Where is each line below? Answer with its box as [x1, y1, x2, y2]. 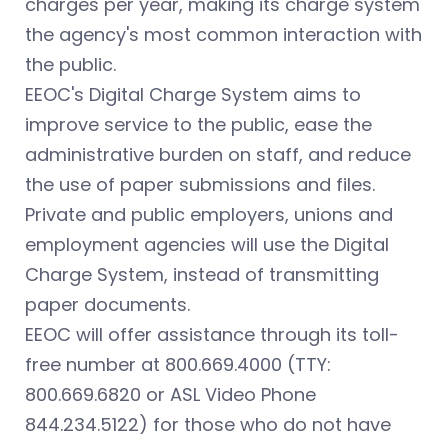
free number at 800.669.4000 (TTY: [25, 352, 331, 378]
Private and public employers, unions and [25, 202, 393, 228]
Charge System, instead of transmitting [25, 262, 379, 288]
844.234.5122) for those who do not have [25, 412, 391, 438]
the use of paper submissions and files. [25, 172, 375, 198]
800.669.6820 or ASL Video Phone [25, 382, 316, 408]
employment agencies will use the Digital [25, 232, 389, 258]
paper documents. [25, 292, 190, 318]
